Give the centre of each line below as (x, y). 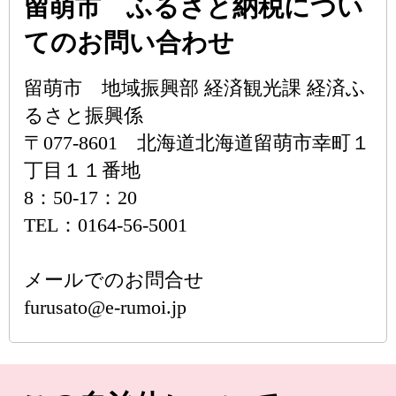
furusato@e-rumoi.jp (105, 307)
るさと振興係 (84, 115)
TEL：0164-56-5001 (106, 225)
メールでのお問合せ (114, 280)
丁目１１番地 (82, 170)
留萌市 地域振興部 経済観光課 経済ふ (195, 88)
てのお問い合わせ (129, 42)
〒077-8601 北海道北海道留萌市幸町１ (197, 143)
